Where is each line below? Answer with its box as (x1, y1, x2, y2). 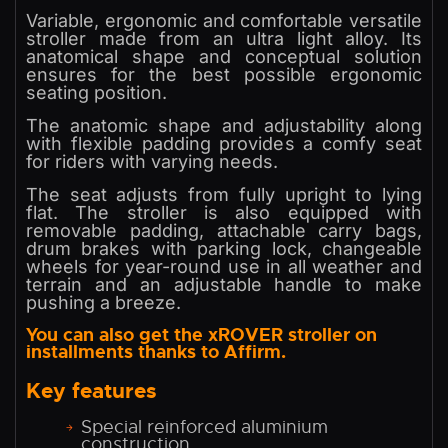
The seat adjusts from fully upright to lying (26, 184, 422, 206)
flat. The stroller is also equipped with (26, 202, 422, 224)
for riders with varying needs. (26, 151, 278, 173)
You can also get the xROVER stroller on (26, 323, 377, 348)
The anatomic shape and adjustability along (26, 115, 422, 137)
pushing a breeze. (26, 292, 181, 314)
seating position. (26, 82, 167, 104)
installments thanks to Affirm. (26, 340, 291, 365)
